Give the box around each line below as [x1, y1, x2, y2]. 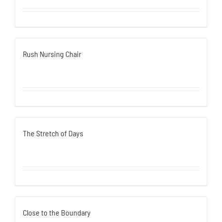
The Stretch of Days [23, 128, 83, 138]
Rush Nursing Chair [23, 49, 81, 58]
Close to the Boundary [23, 208, 91, 217]
